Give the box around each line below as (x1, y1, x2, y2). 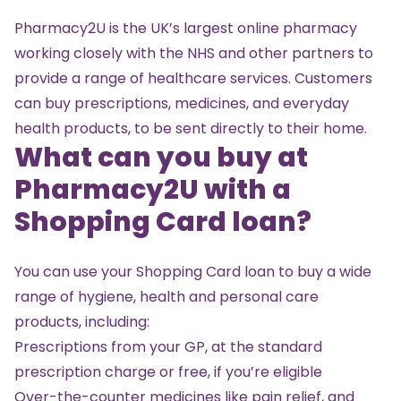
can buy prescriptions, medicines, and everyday (14, 92, 349, 114)
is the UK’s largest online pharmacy (109, 17, 357, 38)
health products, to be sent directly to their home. (14, 117, 367, 139)
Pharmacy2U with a (14, 170, 291, 209)
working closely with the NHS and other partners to (14, 42, 373, 64)
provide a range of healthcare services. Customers (14, 67, 372, 89)
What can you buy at (14, 138, 308, 176)
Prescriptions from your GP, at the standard (14, 336, 322, 357)
